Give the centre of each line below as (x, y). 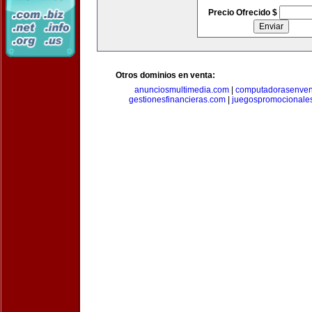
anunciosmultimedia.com (182, 90)
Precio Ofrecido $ (243, 13)
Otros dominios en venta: (165, 75)
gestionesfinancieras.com (177, 100)
